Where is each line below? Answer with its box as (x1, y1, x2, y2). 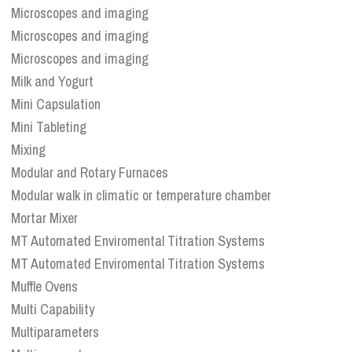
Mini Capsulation (11, 94, 101, 115)
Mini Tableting (11, 117, 86, 137)
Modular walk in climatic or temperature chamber (11, 185, 271, 206)
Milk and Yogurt (11, 71, 93, 92)
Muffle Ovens (11, 277, 78, 297)
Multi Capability (11, 299, 94, 320)
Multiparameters (11, 322, 99, 343)
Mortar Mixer (11, 208, 78, 229)
